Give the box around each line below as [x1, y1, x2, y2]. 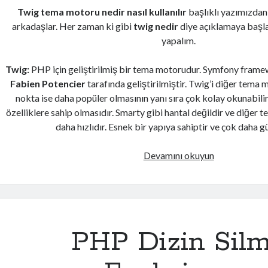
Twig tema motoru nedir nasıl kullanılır [17, 6, 187, 17]
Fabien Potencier [10, 78, 86, 89]
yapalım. [162, 35, 196, 46]
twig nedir [133, 20, 179, 32]
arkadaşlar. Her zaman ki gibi [12, 20, 134, 32]
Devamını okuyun [143, 150, 214, 161]
